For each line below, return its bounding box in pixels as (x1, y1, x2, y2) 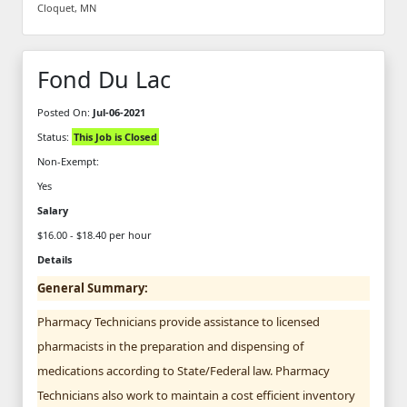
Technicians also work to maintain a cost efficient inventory (37, 386, 355, 403)
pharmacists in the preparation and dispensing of (37, 337, 303, 354)
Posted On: (37, 104, 93, 119)
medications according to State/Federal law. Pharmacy (37, 362, 330, 379)
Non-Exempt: (37, 154, 99, 168)
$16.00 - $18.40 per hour (37, 227, 152, 242)
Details (37, 252, 72, 266)
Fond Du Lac (37, 63, 171, 94)
